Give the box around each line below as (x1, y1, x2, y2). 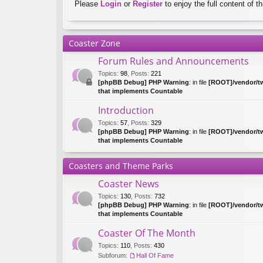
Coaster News (98, 177, 159, 190)
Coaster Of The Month (98, 227, 195, 240)
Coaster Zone (69, 38, 120, 49)
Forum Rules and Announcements (98, 55, 249, 68)
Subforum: (98, 252, 127, 259)
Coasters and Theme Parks (69, 160, 173, 171)
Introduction (98, 104, 154, 117)
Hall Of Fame (136, 252, 174, 259)
